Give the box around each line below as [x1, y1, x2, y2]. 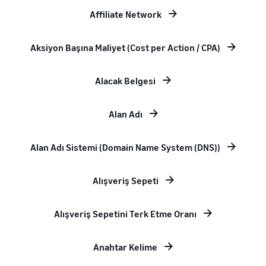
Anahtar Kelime [93, 241, 157, 253]
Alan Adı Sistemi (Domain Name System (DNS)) [30, 141, 220, 153]
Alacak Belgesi [95, 75, 156, 87]
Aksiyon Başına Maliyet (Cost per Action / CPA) [30, 42, 220, 53]
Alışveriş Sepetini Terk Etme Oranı [54, 208, 197, 220]
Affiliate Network [89, 8, 161, 20]
